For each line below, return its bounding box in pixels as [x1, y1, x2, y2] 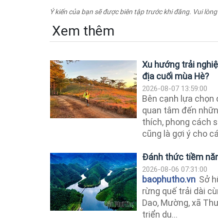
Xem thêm [52, 22, 114, 39]
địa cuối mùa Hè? [142, 71, 209, 81]
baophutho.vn [142, 174, 196, 184]
